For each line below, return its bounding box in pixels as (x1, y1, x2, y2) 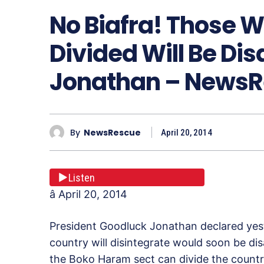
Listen (68, 171, 95, 184)
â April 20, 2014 (49, 188, 127, 201)
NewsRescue (84, 126, 141, 138)
